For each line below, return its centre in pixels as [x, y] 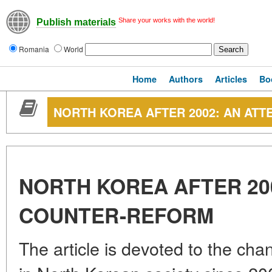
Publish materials [76, 22]
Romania [35, 49]
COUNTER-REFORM [116, 215]
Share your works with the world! [167, 20]
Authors [186, 79]
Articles [231, 79]
